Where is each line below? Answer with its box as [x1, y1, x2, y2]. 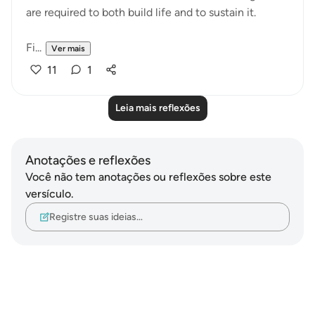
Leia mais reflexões [115, 102, 200, 114]
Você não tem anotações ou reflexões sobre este [25, 170, 271, 184]
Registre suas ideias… [49, 210, 143, 223]
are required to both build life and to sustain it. [26, 6, 256, 19]
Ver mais [51, 44, 85, 53]
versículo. [25, 187, 74, 200]
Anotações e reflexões [25, 153, 150, 168]
